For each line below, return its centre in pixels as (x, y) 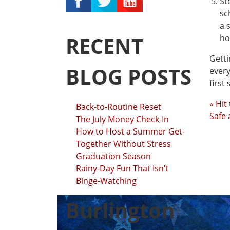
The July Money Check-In (122, 119)
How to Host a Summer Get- (130, 131)
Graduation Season (113, 156)
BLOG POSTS (129, 77)
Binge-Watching (106, 181)
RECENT (104, 46)
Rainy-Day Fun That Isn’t (122, 168)
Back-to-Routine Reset (119, 107)
